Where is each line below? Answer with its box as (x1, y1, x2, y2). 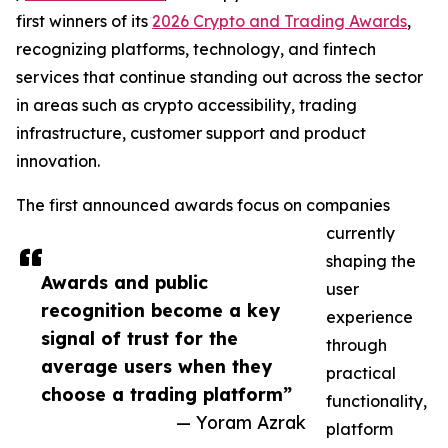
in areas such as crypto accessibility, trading (16, 95, 357, 116)
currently (326, 223, 395, 244)
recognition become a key (41, 299, 280, 322)
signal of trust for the (41, 327, 238, 350)
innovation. (16, 151, 100, 172)
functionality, (326, 391, 427, 412)
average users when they (41, 355, 272, 378)
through (326, 335, 387, 356)
